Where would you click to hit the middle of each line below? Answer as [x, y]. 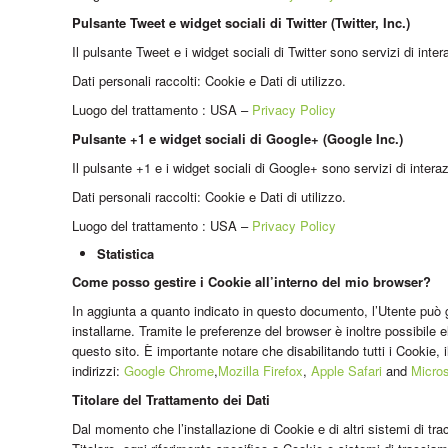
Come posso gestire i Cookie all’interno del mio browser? [251, 281]
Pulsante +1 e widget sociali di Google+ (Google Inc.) [237, 138]
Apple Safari [346, 370]
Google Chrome [169, 370]
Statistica [125, 253]
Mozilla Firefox [260, 370]
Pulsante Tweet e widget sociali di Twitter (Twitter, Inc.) [241, 22]
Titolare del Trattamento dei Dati [171, 399]
